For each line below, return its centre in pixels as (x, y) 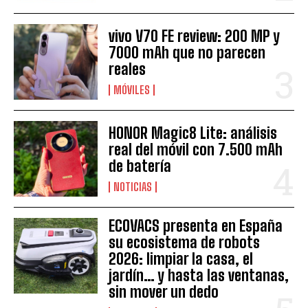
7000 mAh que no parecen (187, 52)
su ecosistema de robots (185, 243)
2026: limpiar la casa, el (181, 259)
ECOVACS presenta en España (196, 226)
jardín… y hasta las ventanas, (199, 276)
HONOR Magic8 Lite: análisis (193, 133)
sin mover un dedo (164, 292)
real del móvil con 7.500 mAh (196, 150)
